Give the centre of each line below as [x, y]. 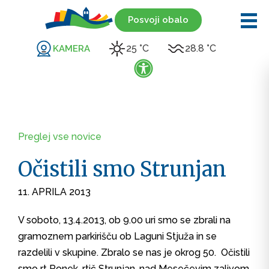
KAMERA [71, 48]
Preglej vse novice [60, 137]
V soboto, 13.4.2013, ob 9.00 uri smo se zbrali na [124, 220]
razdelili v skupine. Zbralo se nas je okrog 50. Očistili [134, 252]
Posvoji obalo [158, 20]
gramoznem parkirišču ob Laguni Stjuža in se [117, 236]
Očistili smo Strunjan [122, 169]
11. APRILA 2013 [54, 192]
